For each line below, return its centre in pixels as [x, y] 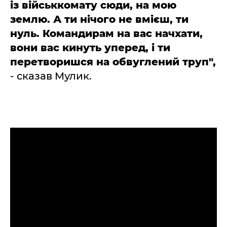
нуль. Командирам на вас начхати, [106, 33]
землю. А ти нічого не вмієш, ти [99, 19]
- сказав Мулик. [51, 76]
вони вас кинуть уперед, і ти [90, 48]
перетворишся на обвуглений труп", [113, 62]
